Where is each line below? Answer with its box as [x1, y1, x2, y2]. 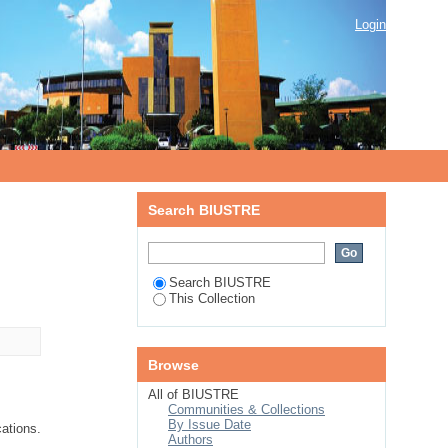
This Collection [169, 291, 255, 306]
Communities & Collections [168, 402, 325, 417]
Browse [148, 357, 199, 373]
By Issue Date [168, 417, 251, 432]
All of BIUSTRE [148, 387, 239, 402]
